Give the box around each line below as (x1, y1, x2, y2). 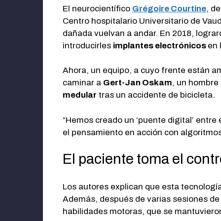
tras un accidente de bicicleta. (97, 90, 215, 100)
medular (63, 90, 97, 100)
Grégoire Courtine (132, 3, 206, 13)
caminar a (63, 78, 103, 88)
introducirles (63, 40, 113, 50)
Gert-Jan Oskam (103, 78, 172, 88)
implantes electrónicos (113, 40, 208, 50)
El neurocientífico (63, 3, 132, 13)
